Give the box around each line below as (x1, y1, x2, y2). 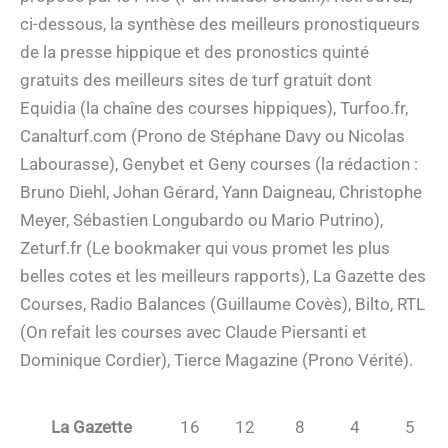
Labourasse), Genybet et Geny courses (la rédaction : (20, 153, 418, 174)
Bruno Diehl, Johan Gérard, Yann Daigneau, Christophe (20, 181, 422, 202)
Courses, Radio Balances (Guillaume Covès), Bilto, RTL (20, 293, 425, 314)
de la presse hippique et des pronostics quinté (20, 41, 369, 62)
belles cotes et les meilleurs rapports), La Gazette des (20, 265, 426, 286)
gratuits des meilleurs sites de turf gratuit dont (20, 69, 372, 90)
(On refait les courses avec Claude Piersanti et (20, 321, 367, 342)
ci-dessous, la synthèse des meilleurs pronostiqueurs (20, 13, 420, 34)
